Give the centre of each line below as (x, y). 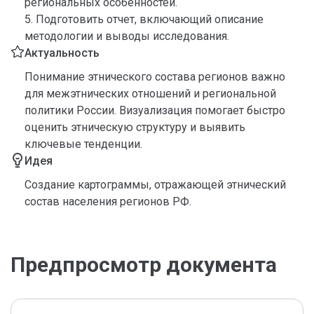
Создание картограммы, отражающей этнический (155, 185)
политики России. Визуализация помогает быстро (155, 110)
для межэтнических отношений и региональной (150, 94)
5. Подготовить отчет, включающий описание (144, 19)
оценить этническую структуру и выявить (135, 127)
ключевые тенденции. (83, 144)
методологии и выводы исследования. (127, 36)
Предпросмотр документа (144, 265)
